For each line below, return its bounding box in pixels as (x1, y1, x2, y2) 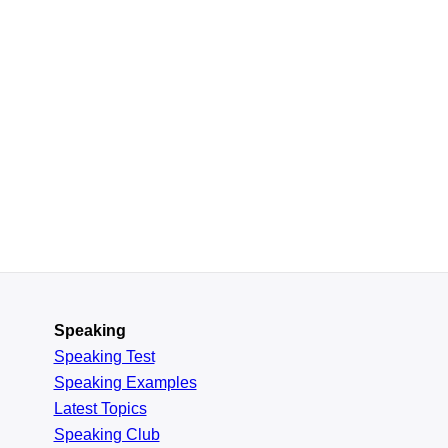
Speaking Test (53, 348, 155, 365)
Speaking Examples (53, 374, 197, 391)
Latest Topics (53, 400, 147, 417)
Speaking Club (53, 426, 160, 443)
